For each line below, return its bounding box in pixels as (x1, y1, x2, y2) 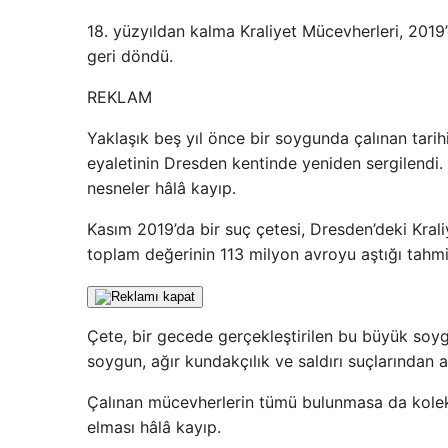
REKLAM (87, 87, 152, 108)
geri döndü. (87, 46, 173, 67)
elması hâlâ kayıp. (87, 417, 221, 438)
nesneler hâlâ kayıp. (87, 178, 236, 199)
